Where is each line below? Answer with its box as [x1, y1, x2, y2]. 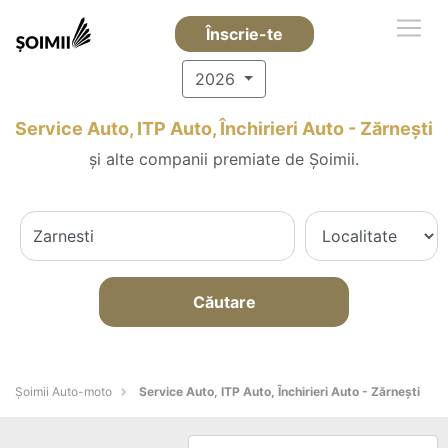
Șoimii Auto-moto [15, 384, 112, 399]
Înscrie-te [205, 24, 283, 44]
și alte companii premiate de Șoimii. [89, 149, 359, 169]
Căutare [192, 292, 256, 312]
